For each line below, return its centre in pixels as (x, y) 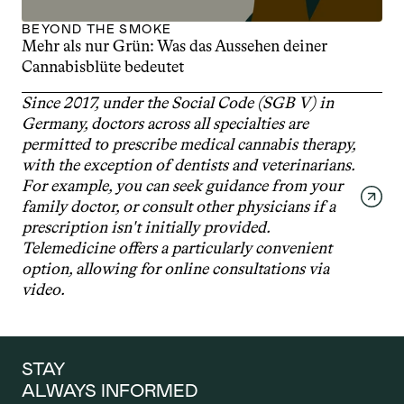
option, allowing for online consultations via (175, 269)
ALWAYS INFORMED (110, 390)
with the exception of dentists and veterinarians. (188, 165)
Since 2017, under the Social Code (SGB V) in (178, 103)
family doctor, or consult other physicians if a (179, 207)
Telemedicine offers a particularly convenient (177, 248)
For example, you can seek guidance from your (182, 186)
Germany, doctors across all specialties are (165, 124)
